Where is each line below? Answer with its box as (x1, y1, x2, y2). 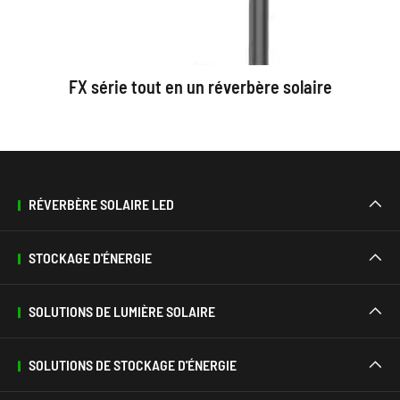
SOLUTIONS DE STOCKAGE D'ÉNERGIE (29, 356, 237, 374)
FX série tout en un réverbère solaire (68, 76, 332, 98)
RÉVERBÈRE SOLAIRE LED (29, 196, 174, 213)
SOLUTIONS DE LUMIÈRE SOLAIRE (29, 303, 215, 321)
